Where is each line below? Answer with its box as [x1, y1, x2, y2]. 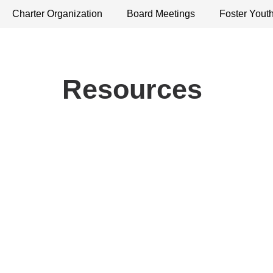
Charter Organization [12, 9, 102, 19]
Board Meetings [127, 9, 195, 19]
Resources [62, 74, 202, 105]
